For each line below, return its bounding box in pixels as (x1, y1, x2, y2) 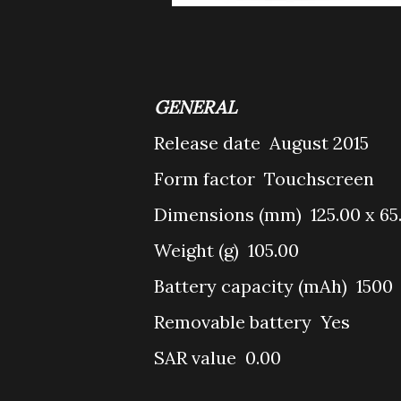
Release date (154, 132, 265, 154)
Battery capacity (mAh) (154, 275, 352, 297)
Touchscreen (264, 167, 374, 190)
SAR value (154, 346, 241, 369)
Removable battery (154, 311, 316, 333)
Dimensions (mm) (154, 203, 306, 226)
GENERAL (154, 96, 237, 118)
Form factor (154, 167, 260, 190)
